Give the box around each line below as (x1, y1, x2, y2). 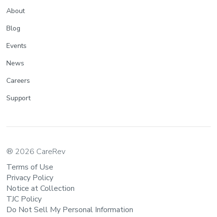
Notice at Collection (6, 183, 75, 194)
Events (6, 41, 27, 50)
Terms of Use (6, 161, 54, 172)
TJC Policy (6, 193, 42, 204)
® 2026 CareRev (6, 146, 66, 157)
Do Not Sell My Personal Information (6, 204, 134, 215)
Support (6, 93, 31, 103)
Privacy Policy (6, 172, 54, 183)
